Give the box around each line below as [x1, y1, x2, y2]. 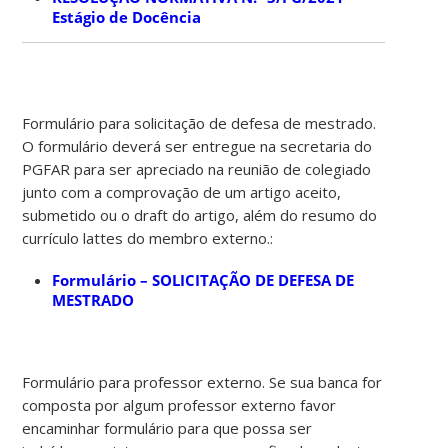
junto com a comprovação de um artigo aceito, [22, 181, 342, 202]
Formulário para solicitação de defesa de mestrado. [22, 112, 377, 133]
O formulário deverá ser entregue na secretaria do [22, 135, 373, 156]
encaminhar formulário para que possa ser [22, 417, 313, 438]
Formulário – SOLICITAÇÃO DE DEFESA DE [52, 269, 355, 290]
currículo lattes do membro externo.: [22, 227, 274, 248]
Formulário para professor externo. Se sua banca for [22, 371, 383, 392]
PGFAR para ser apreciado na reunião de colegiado [22, 158, 372, 179]
